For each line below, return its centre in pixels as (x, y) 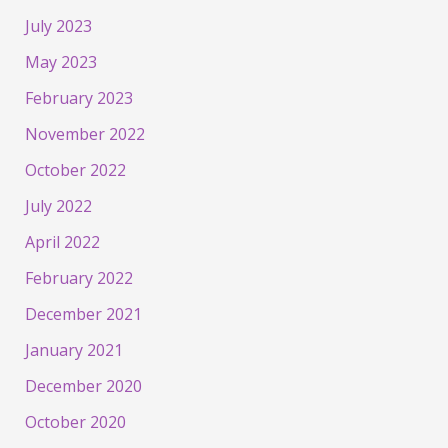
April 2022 (62, 241)
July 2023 (58, 25)
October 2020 (75, 421)
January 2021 (73, 349)
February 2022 (78, 277)
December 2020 (83, 385)
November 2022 (84, 133)
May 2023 (60, 61)
